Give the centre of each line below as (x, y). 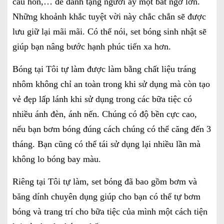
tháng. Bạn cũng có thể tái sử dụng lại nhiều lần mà (106, 144)
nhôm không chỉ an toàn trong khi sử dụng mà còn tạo (111, 84)
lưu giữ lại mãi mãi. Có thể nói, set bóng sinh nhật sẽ (109, 31)
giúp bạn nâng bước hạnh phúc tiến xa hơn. (92, 46)
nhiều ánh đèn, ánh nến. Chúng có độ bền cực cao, (105, 114)
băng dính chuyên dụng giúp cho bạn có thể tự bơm (106, 196)
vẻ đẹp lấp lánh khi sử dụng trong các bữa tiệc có (102, 99)
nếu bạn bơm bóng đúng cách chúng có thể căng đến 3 (112, 129)
